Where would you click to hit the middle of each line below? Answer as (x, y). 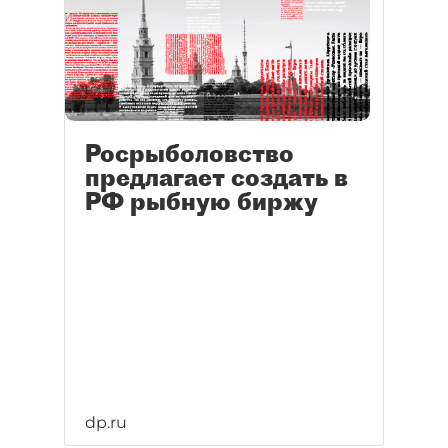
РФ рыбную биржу (201, 201)
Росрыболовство (189, 153)
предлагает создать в (216, 177)
